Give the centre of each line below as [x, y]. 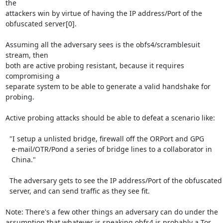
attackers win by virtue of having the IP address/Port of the [104, 13]
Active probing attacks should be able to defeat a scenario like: [110, 118]
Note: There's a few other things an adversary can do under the [111, 212]
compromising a [32, 76]
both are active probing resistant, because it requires [95, 65]
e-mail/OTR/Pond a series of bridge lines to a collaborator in [8, 149]
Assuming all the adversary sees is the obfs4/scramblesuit [103, 45]
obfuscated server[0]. [41, 24]
